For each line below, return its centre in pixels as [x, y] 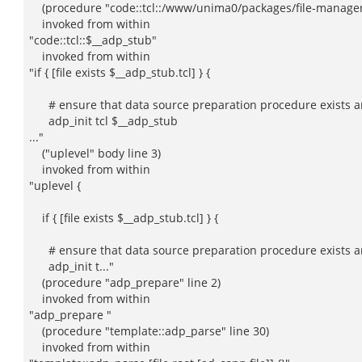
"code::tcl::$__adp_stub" [93, 40]
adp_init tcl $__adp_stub [103, 121]
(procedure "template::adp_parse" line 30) [149, 331]
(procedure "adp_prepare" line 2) [125, 282]
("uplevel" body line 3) [95, 153]
